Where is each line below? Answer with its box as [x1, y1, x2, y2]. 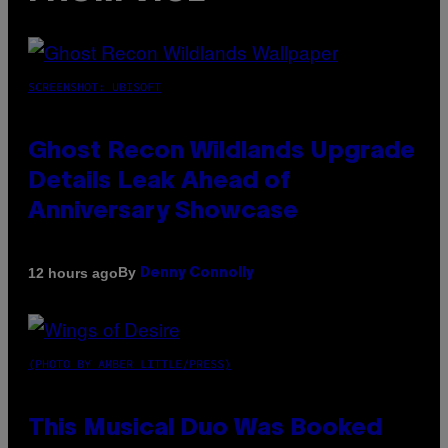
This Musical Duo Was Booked [28, 418, 382, 441]
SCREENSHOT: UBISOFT [28, 79, 161, 95]
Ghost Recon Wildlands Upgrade [28, 141, 415, 164]
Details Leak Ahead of [28, 171, 290, 194]
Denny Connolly [140, 267, 254, 281]
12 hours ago [28, 264, 118, 281]
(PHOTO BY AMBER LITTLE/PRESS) [28, 356, 231, 372]
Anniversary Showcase [28, 201, 298, 224]
